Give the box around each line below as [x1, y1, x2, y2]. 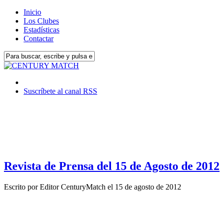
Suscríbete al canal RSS [24, 87, 97, 95]
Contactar [24, 34, 54, 43]
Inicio [24, 8, 41, 16]
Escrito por [4, 182, 40, 191]
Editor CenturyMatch [40, 182, 106, 191]
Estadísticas [24, 26, 59, 34]
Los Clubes [24, 17, 59, 25]
